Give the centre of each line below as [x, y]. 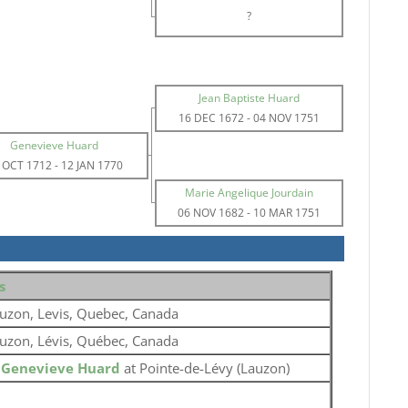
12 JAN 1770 [92, 165]
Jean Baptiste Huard [250, 98]
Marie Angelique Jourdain [250, 193]
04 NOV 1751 [287, 118]
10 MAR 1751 [287, 213]
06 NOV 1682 [211, 213]
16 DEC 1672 [212, 118]
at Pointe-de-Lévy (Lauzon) [206, 368]
